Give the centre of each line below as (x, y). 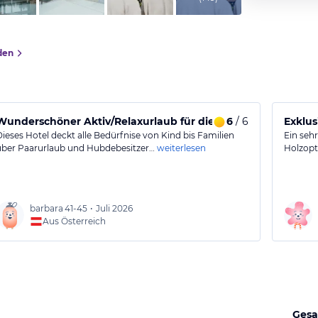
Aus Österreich (75, 221)
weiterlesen (182, 148)
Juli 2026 (115, 208)
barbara (47, 208)
